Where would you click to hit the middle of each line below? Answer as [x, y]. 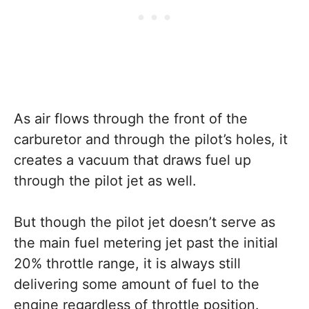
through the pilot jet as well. [105, 180]
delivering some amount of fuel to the [137, 284]
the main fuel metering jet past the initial [146, 242]
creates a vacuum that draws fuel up [132, 160]
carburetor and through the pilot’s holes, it [151, 139]
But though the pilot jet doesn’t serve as [144, 222]
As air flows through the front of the [131, 118]
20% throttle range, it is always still [127, 263]
